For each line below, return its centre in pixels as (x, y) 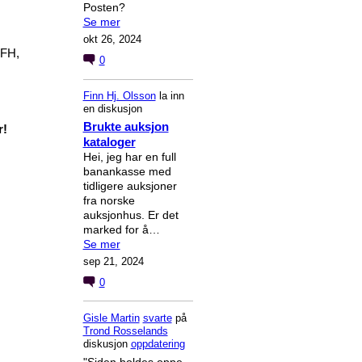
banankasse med (127, 172)
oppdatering (158, 343)
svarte (157, 318)
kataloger (109, 142)
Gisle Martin (111, 318)
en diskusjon (112, 109)
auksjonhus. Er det (130, 215)
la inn (170, 96)
